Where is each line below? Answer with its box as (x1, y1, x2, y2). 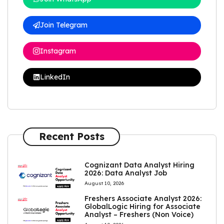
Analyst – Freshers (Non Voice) (84, 210, 194, 219)
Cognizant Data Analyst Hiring (84, 160, 195, 169)
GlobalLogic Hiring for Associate (84, 202, 201, 211)
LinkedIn (40, 72, 70, 81)
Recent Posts (38, 130, 104, 143)
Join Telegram (40, 20, 87, 29)
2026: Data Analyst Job (84, 168, 167, 177)
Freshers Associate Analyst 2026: (84, 194, 202, 203)
